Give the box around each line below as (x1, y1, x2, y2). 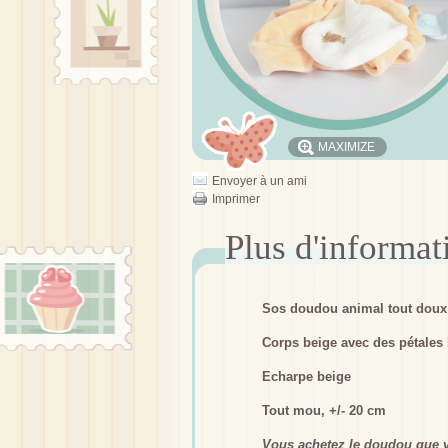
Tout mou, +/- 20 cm (262, 403, 386, 418)
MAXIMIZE (318, 140, 375, 154)
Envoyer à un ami (212, 174, 307, 188)
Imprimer (212, 192, 260, 206)
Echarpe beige (262, 369, 351, 384)
